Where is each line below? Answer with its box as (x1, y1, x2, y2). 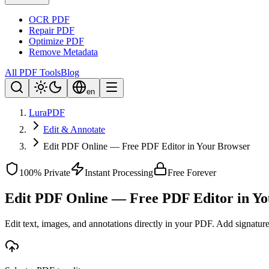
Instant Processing (85, 168, 153, 178)
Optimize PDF (29, 36, 84, 46)
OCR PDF (29, 14, 70, 25)
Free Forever (168, 168, 216, 178)
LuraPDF (29, 107, 65, 118)
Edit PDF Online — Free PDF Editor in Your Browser (43, 141, 250, 151)
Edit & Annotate (43, 124, 105, 134)
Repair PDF (29, 25, 74, 35)
